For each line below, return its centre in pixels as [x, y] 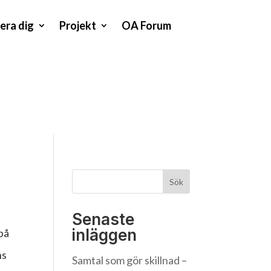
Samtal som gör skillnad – [130, 260]
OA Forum [147, 25]
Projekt [78, 25]
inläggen [105, 235]
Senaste [103, 220]
